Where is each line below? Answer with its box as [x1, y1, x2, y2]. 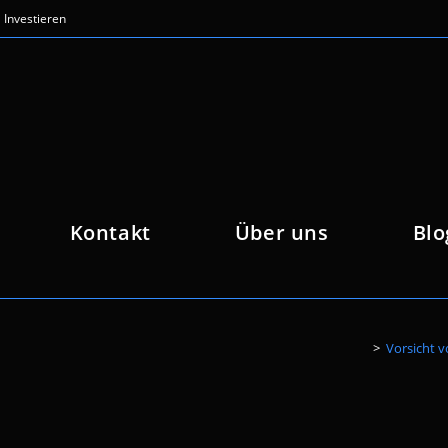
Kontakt [69, 219, 151, 246]
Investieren [4, 10, 66, 27]
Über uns [234, 219, 329, 246]
